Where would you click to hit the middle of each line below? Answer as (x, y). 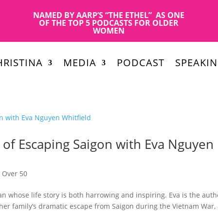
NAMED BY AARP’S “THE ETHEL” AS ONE (109, 15)
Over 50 (15, 173)
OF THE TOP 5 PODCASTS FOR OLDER (109, 23)
